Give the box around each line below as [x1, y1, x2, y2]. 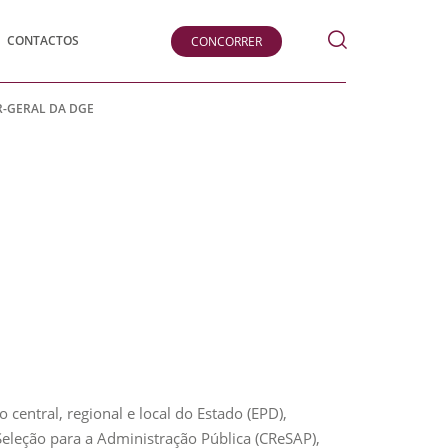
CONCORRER [191, 32, 262, 50]
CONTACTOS [7, 32, 79, 49]
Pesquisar [345, 27, 428, 52]
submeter [343, 40, 418, 60]
